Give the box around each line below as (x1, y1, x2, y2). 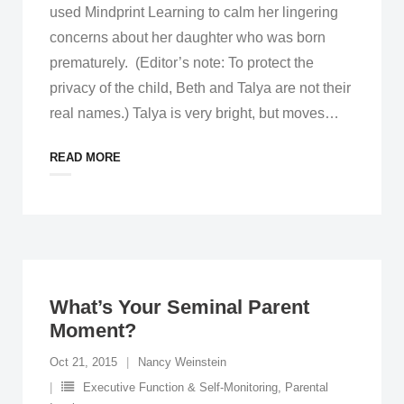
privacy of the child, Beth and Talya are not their (50, 80, 351, 96)
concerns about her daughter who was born (50, 30, 326, 45)
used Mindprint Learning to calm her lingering (50, 5, 338, 20)
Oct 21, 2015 (50, 355, 117, 369)
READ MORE (50, 151, 121, 164)
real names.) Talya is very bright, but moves (50, 106, 325, 121)
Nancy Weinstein (138, 355, 226, 369)
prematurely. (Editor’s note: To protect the (50, 55, 314, 70)
